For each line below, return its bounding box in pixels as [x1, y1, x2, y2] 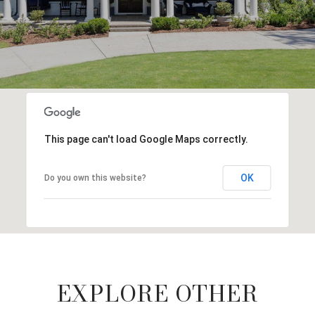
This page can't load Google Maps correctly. [44, 133, 248, 145]
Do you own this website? [44, 172, 146, 183]
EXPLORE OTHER [56, 276, 259, 311]
